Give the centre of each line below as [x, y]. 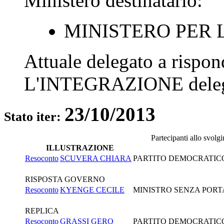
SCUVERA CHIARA [96, 158]
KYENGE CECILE [92, 189]
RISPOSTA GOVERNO [65, 179]
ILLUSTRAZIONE [80, 147]
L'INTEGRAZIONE [104, 83]
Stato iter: [34, 116]
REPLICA [42, 210]
